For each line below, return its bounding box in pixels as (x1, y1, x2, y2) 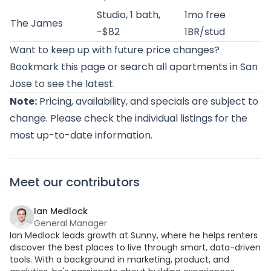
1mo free (184, 8, 226, 22)
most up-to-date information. (10, 128, 152, 142)
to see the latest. (32, 77, 115, 91)
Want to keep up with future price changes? (10, 43, 220, 57)
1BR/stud (184, 25, 225, 39)
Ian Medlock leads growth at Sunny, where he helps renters (10, 229, 258, 241)
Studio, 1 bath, (97, 8, 160, 22)
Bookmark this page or (10, 60, 120, 74)
